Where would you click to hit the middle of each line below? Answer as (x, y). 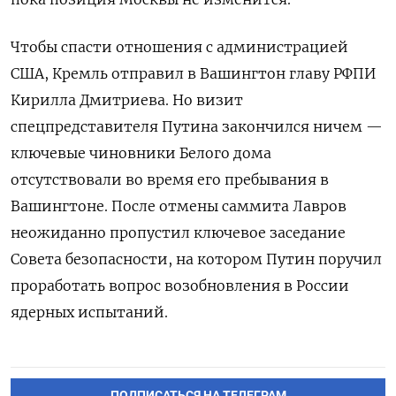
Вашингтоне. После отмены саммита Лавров (179, 206)
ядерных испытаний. (89, 312)
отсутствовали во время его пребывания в (170, 180)
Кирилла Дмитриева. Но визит (127, 100)
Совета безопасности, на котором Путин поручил (196, 259)
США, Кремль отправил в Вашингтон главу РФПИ (193, 74)
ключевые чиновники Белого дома (141, 153)
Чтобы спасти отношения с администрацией (179, 47)
